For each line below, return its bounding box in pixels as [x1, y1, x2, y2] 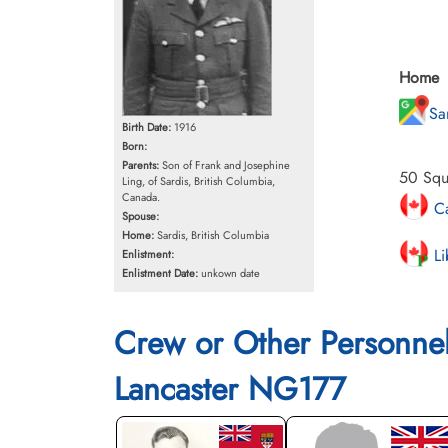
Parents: [122, 157, 159, 173]
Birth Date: [122, 119, 171, 135]
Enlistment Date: [122, 265, 198, 281]
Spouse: [122, 208, 159, 224]
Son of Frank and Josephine [159, 157, 290, 173]
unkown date [198, 265, 260, 281]
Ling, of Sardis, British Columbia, [122, 173, 275, 189]
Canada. [122, 189, 160, 205]
